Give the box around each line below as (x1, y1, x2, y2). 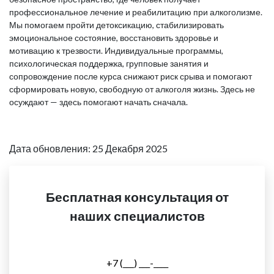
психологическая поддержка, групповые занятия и (9, 58, 209, 68)
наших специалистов (69, 208, 205, 223)
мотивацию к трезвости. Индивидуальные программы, (9, 45, 223, 56)
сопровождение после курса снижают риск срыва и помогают (9, 71, 252, 81)
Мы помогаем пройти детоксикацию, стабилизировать (9, 20, 224, 30)
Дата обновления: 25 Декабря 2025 (9, 143, 168, 154)
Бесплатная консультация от (45, 189, 229, 204)
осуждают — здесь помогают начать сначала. (9, 97, 188, 107)
